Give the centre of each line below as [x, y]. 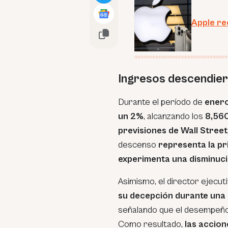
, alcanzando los [174, 116]
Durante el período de [161, 102]
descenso [138, 145]
